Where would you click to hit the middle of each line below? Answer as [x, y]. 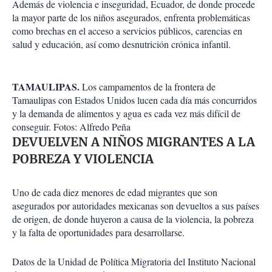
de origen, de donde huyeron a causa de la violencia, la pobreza [133, 219]
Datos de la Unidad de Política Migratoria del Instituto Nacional [134, 262]
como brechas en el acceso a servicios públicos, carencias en [127, 31]
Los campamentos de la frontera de [148, 87]
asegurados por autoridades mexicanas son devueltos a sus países [136, 206]
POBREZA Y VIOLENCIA [83, 159]
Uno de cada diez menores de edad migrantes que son [115, 192]
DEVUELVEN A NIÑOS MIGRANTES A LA [134, 142]
